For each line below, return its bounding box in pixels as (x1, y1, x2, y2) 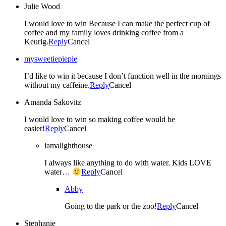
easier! (24, 124, 45, 133)
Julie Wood (24, 2, 60, 11)
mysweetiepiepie (24, 54, 77, 63)
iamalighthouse (44, 141, 92, 150)
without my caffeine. (24, 80, 90, 89)
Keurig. (24, 37, 48, 46)
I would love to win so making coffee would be (24, 115, 175, 124)
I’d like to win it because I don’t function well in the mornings (24, 71, 221, 80)
